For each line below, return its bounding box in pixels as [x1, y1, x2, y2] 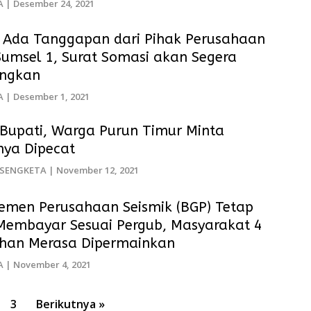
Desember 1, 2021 [13, 90, 90, 103]
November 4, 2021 [13, 258, 92, 271]
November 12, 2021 [56, 164, 140, 177]
